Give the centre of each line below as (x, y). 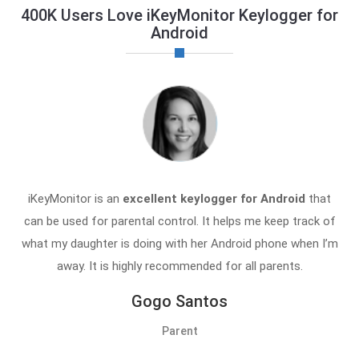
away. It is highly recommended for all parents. (179, 266)
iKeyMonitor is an (75, 198)
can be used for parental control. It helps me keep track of (179, 221)
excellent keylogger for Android (214, 198)
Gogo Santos (179, 301)
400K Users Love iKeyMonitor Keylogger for (179, 15)
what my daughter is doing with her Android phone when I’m (179, 243)
